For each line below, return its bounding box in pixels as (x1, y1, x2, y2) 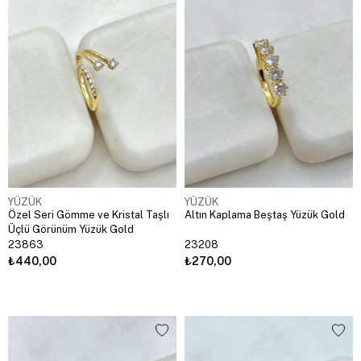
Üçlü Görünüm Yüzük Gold (8, 223, 134, 236)
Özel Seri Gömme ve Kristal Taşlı (8, 209, 169, 222)
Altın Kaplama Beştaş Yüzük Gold (185, 209, 345, 222)
